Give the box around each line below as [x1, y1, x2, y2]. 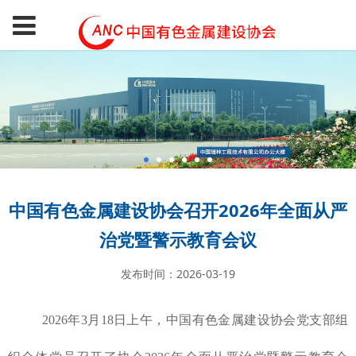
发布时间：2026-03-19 [121, 265, 235, 281]
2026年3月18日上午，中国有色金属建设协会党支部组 [42, 312, 348, 327]
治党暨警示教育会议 [99, 227, 257, 251]
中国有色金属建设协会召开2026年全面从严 [9, 198, 347, 222]
